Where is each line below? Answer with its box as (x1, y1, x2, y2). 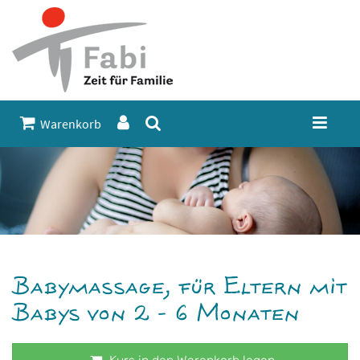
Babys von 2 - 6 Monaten (12, 301, 300, 327)
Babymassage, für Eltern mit (12, 275, 346, 301)
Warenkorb (35, 116, 101, 132)
